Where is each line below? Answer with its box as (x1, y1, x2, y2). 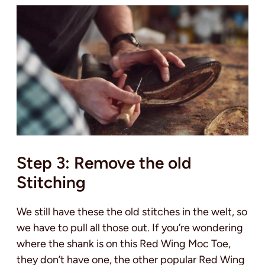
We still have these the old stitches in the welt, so (17, 205, 247, 219)
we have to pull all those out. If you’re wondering (17, 221, 243, 235)
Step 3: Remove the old (17, 153, 192, 173)
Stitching (17, 172, 86, 193)
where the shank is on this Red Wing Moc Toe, (17, 237, 231, 251)
